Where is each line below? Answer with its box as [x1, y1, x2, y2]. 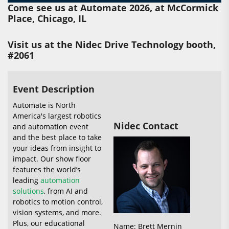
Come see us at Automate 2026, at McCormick [8, 1, 218, 14]
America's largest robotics [13, 110, 101, 121]
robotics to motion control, [13, 196, 103, 207]
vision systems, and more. [13, 207, 101, 217]
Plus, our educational [13, 218, 85, 228]
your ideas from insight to [13, 143, 101, 153]
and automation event [13, 121, 88, 131]
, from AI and [44, 186, 88, 196]
